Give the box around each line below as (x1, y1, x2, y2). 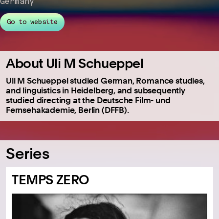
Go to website (7, 18, 58, 26)
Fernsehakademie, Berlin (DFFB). (6, 104, 129, 115)
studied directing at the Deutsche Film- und (6, 94, 171, 105)
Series (6, 144, 49, 163)
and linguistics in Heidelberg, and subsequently (6, 85, 185, 95)
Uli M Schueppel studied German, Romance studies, (6, 75, 205, 86)
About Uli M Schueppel (6, 55, 144, 71)
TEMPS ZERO (12, 172, 90, 187)
